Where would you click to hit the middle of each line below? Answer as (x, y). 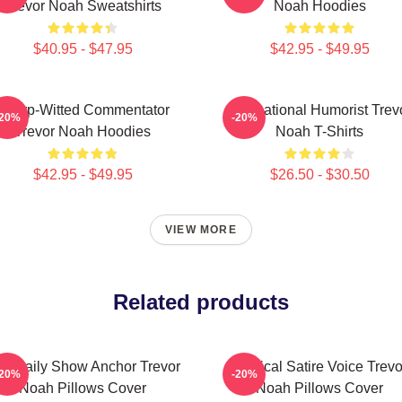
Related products (201, 302)
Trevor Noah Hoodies (83, 131)
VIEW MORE (201, 230)
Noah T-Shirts (319, 131)
